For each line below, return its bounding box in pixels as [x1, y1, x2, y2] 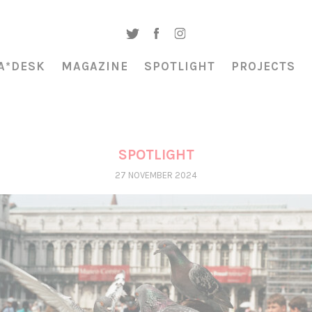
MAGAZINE [61, 59, 128, 73]
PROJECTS [231, 59, 295, 73]
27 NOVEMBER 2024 [115, 170, 197, 180]
